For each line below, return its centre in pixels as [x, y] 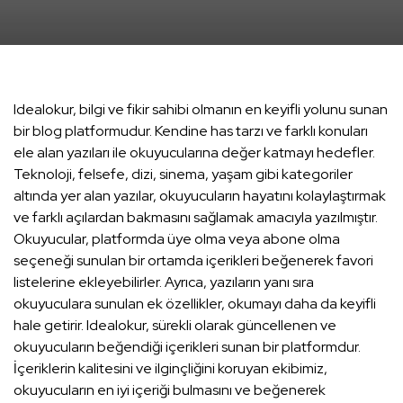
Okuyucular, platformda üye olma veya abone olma [177, 238]
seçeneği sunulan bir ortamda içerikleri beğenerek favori [193, 260]
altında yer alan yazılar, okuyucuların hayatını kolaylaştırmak [200, 195]
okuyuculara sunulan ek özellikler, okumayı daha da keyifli [195, 303]
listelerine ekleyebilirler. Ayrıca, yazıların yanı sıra [164, 282]
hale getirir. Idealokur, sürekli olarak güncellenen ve [175, 325]
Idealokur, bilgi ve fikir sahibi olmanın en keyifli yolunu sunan [201, 109]
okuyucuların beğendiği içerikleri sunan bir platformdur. [187, 346]
